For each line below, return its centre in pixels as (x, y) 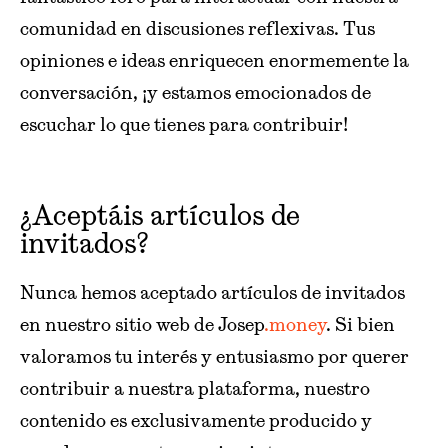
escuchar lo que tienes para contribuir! (184, 124)
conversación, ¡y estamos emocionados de (195, 92)
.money (295, 324)
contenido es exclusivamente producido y (196, 420)
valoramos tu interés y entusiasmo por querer (214, 356)
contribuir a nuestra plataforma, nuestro (195, 388)
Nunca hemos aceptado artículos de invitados (212, 292)
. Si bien (360, 324)
